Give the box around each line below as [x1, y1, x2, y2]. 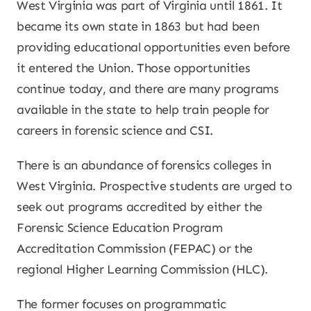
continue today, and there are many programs [17, 81, 279, 96]
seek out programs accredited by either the [17, 199, 262, 215]
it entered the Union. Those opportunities [17, 60, 251, 76]
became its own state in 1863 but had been [17, 19, 260, 34]
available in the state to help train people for [17, 102, 270, 117]
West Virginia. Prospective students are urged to [17, 178, 292, 194]
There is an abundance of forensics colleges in [17, 158, 271, 173]
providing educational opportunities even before [17, 40, 291, 55]
